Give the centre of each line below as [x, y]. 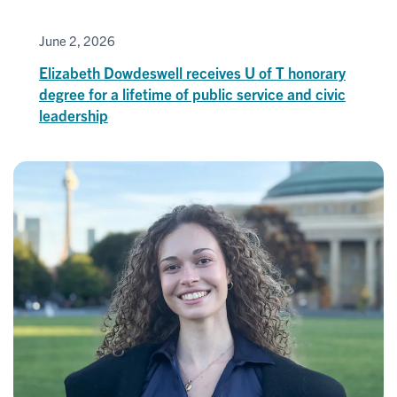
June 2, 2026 [77, 40]
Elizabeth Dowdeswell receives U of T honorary [192, 72]
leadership [74, 114]
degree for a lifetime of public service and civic [192, 93]
